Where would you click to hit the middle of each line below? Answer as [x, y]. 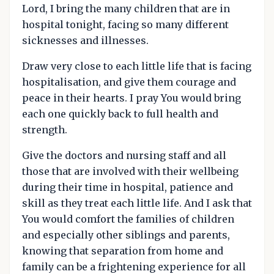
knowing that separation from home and [123, 250]
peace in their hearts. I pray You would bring [131, 98]
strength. [45, 129]
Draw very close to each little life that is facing [137, 66]
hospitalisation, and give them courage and [129, 82]
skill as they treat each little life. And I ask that [137, 203]
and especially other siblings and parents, [126, 235]
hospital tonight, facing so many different [125, 24]
